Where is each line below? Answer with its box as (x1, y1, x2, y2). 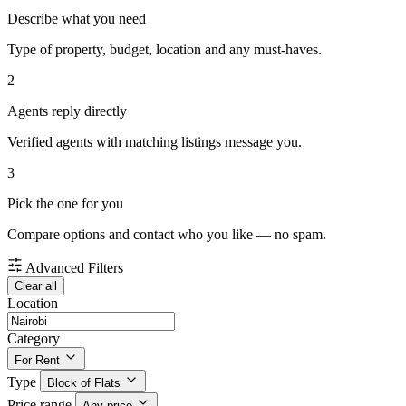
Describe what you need (7, 11, 146, 27)
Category (7, 331, 60, 347)
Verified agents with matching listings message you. (7, 134, 302, 150)
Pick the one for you (7, 196, 123, 212)
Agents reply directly (7, 103, 127, 120)
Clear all (14, 279, 57, 294)
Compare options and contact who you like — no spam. (7, 227, 326, 243)
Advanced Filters (25, 260, 123, 276)
